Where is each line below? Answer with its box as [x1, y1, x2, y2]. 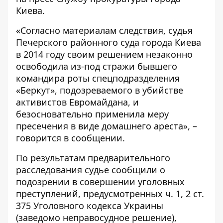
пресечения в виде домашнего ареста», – [16, 120, 197, 132]
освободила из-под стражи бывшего [16, 60, 177, 72]
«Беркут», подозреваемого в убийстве [16, 84, 183, 96]
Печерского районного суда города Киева [16, 36, 201, 48]
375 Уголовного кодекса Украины [16, 200, 163, 212]
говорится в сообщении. [16, 132, 125, 144]
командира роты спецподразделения [16, 72, 180, 84]
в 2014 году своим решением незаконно [16, 48, 193, 60]
